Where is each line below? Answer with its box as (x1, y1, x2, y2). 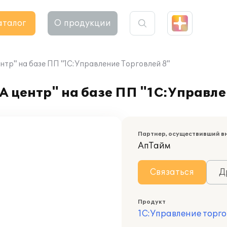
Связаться (150, 167, 194, 177)
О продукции (54, 18, 111, 28)
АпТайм (138, 141, 170, 151)
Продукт (138, 199, 166, 205)
